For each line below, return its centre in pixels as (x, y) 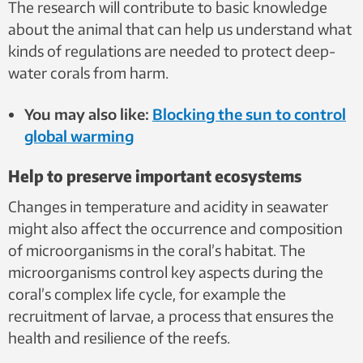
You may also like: (88, 114)
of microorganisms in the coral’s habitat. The (157, 250)
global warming (79, 136)
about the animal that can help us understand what (180, 29)
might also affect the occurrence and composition (175, 228)
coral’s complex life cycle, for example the (147, 294)
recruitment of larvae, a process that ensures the (171, 316)
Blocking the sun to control (249, 114)
